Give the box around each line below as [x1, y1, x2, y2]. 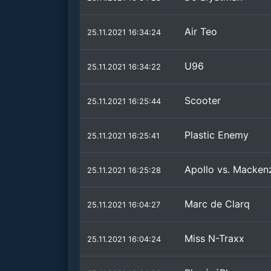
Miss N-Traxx [184, 232, 244, 244]
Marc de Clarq [184, 198, 250, 210]
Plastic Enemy [184, 129, 249, 141]
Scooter [184, 94, 221, 106]
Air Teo [184, 25, 217, 38]
